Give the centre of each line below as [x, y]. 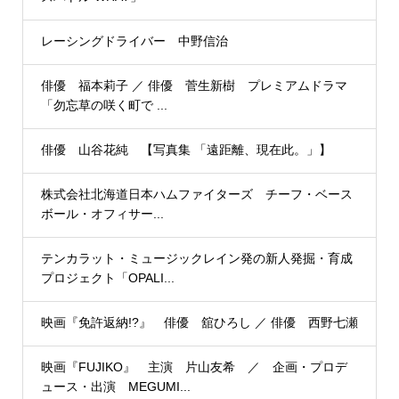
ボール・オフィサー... [102, 214]
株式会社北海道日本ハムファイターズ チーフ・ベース [196, 194]
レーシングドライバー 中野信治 [134, 41]
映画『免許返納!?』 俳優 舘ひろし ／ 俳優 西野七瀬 [199, 322]
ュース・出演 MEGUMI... [115, 387]
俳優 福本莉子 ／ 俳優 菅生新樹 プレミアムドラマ [194, 85]
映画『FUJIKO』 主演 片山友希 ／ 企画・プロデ [194, 367]
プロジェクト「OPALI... [107, 278]
